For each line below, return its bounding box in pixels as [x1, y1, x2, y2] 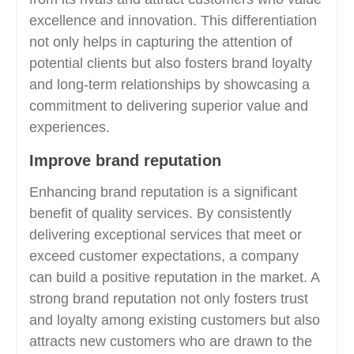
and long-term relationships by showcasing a [28, 77, 310, 92]
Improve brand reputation [28, 152, 221, 169]
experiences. [28, 119, 110, 135]
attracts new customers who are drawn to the [28, 333, 312, 349]
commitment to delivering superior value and [28, 98, 308, 114]
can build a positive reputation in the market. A [28, 269, 319, 285]
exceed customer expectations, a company [28, 248, 299, 264]
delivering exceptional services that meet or [28, 227, 302, 243]
